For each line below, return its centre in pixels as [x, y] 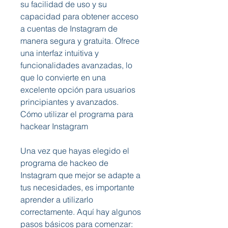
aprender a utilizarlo [57, 199]
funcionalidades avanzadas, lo [76, 65]
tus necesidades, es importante [77, 187]
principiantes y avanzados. [69, 102]
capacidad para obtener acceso [79, 16]
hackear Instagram [54, 126]
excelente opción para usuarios [78, 90]
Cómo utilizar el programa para [77, 114]
